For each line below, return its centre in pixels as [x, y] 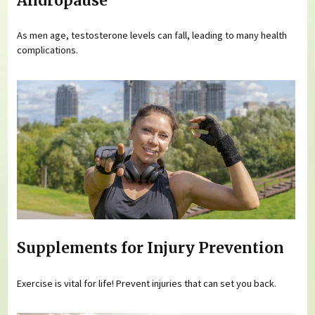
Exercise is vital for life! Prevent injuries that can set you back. [147, 283]
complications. [48, 50]
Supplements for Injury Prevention [151, 249]
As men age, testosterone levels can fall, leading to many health [152, 36]
